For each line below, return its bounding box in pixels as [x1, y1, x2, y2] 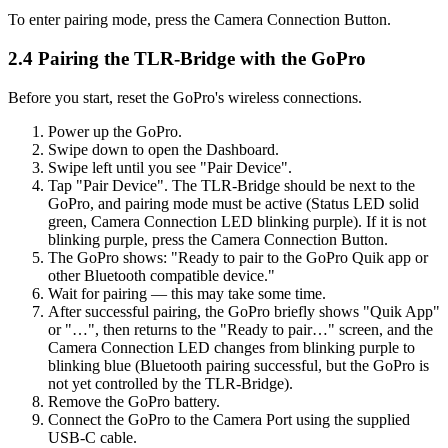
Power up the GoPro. [48, 122, 182, 140]
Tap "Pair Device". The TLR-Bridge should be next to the [48, 176, 415, 194]
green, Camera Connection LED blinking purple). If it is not [48, 212, 426, 230]
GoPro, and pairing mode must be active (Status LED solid [48, 194, 419, 212]
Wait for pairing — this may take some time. [48, 284, 326, 302]
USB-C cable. [48, 428, 137, 446]
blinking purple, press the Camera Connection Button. [48, 230, 388, 248]
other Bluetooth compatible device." [48, 266, 275, 284]
